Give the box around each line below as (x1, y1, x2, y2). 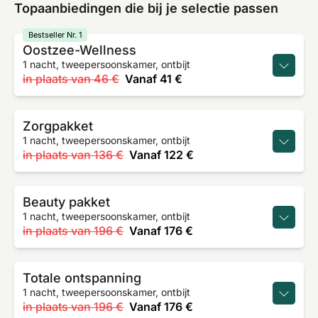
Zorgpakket (23, 119, 93, 133)
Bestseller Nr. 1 (28, 30, 82, 40)
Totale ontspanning (23, 270, 141, 285)
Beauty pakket (23, 194, 110, 209)
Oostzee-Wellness (23, 43, 136, 57)
